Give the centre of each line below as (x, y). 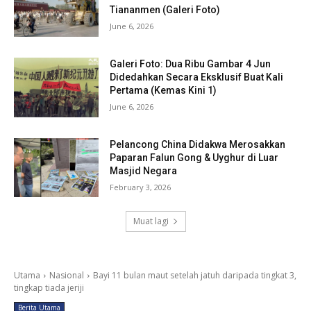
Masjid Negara (144, 170)
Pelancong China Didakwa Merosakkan (198, 144)
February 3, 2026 (141, 187)
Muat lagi (151, 221)
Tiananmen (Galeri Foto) (165, 10)
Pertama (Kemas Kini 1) (163, 91)
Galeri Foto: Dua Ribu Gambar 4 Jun (191, 64)
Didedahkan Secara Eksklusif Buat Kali (197, 77)
